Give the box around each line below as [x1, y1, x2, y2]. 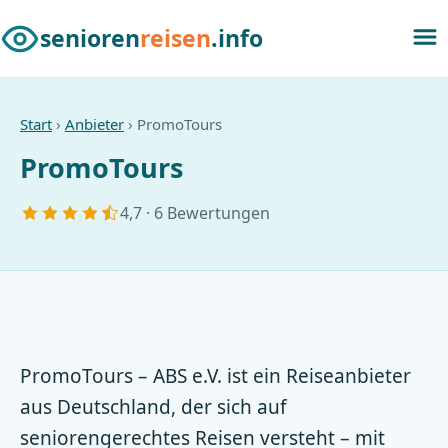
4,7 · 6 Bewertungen [120, 202, 270, 224]
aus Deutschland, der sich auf [20, 394, 287, 420]
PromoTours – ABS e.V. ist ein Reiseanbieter [20, 363, 411, 389]
